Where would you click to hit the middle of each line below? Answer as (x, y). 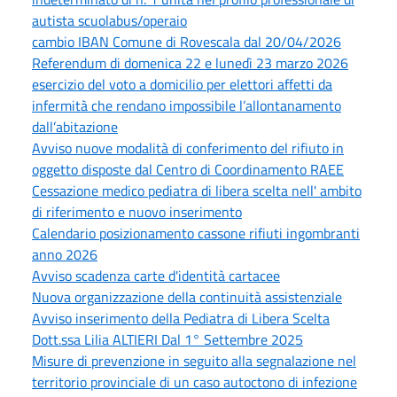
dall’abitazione (75, 126)
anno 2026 (65, 254)
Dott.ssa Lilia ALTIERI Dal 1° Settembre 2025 (167, 339)
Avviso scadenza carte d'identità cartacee (156, 275)
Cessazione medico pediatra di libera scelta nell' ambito (197, 190)
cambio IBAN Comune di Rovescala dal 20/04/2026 (187, 41)
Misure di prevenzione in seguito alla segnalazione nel (194, 360)
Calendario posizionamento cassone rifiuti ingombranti (196, 233)
